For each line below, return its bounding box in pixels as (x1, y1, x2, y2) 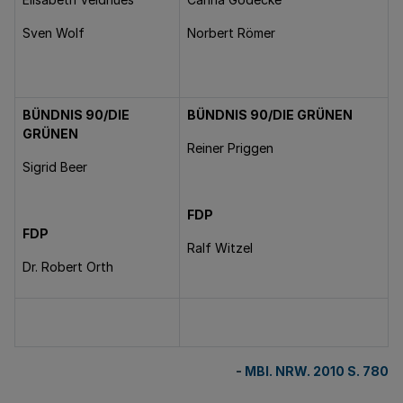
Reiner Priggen (187, 140, 273, 156)
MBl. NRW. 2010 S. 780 (245, 363, 389, 379)
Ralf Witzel (187, 240, 253, 255)
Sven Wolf (22, 25, 85, 40)
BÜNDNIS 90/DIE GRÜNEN (187, 107, 353, 122)
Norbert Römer (187, 25, 275, 40)
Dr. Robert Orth (22, 259, 113, 274)
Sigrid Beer (22, 159, 87, 175)
